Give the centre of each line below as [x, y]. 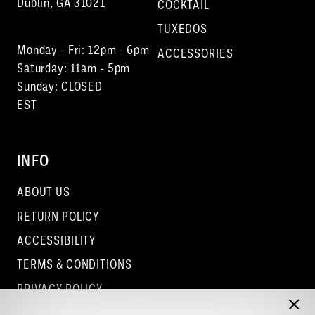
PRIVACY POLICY [60, 289]
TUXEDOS [183, 29]
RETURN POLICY [58, 216]
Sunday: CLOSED [60, 86]
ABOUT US [43, 192]
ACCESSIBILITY [56, 241]
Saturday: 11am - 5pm [73, 68]
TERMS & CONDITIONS [74, 265]
